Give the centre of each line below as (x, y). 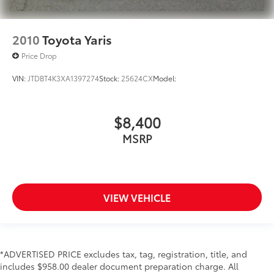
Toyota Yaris (77, 39)
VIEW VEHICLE (137, 198)
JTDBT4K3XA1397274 (63, 78)
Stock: (110, 78)
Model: (165, 78)
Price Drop (39, 55)
